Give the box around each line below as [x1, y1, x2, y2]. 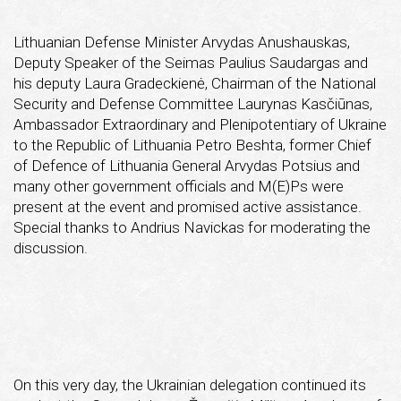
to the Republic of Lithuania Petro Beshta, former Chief [13, 135, 371, 154]
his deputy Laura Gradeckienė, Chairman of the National [13, 73, 376, 92]
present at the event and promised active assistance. [13, 197, 362, 216]
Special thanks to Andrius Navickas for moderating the [13, 218, 371, 236]
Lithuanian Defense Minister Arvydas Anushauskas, [13, 32, 350, 51]
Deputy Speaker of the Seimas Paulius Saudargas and [13, 53, 368, 72]
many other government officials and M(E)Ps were [13, 176, 344, 195]
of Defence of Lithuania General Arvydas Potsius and [13, 156, 360, 175]
